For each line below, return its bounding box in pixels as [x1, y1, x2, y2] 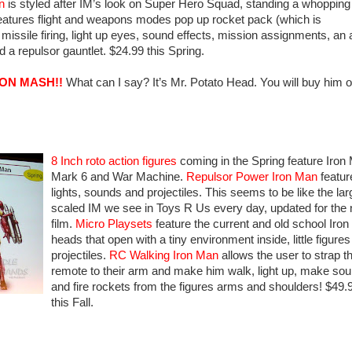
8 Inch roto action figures [51, 155, 177, 168]
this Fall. [51, 296, 93, 310]
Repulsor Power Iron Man [186, 170, 317, 184]
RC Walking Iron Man [109, 249, 218, 262]
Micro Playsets [75, 218, 152, 231]
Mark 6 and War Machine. [51, 170, 186, 184]
